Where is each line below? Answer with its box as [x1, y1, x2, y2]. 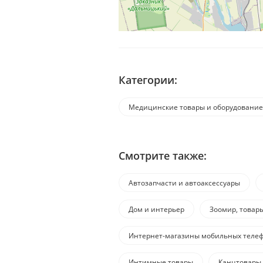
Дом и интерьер [129, 204, 184, 215]
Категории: [119, 73, 177, 87]
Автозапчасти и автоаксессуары [129, 178, 240, 188]
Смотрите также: [119, 149, 207, 163]
